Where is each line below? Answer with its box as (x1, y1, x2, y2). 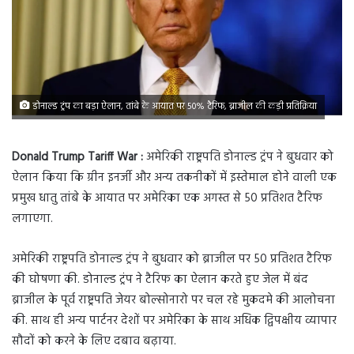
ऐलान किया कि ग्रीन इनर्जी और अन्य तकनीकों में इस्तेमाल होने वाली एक (12, 168, 337, 188)
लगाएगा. (12, 209, 53, 229)
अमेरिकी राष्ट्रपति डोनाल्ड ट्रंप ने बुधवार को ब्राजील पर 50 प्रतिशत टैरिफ (12, 250, 332, 269)
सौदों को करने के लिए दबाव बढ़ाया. (12, 332, 176, 352)
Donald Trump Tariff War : (12, 148, 146, 168)
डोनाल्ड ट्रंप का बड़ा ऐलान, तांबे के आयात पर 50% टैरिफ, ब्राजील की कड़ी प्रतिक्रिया (30, 100, 317, 115)
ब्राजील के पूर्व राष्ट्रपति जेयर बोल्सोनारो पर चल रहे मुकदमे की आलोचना (12, 291, 335, 311)
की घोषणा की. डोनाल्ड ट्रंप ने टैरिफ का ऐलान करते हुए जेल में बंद (12, 270, 308, 290)
